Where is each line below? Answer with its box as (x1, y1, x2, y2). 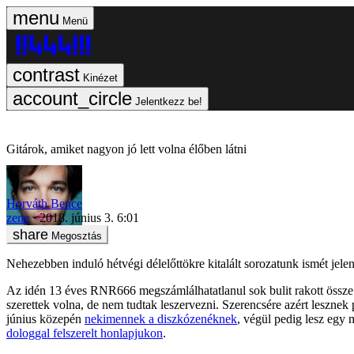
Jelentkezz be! (135, 96, 202, 107)
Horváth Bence (6, 196, 82, 210)
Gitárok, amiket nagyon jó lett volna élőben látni (6, 142, 247, 156)
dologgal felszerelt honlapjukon (6, 326, 163, 340)
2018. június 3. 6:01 (40, 210, 139, 224)
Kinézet (83, 72, 118, 84)
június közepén (6, 311, 85, 326)
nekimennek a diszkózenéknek (85, 311, 237, 326)
